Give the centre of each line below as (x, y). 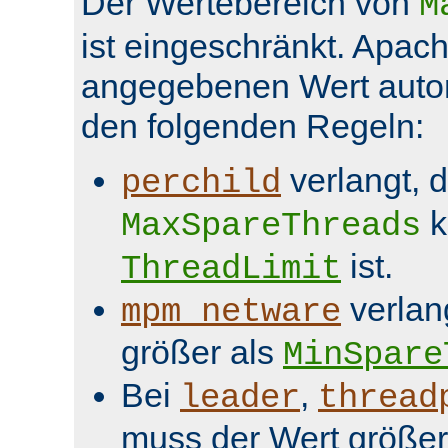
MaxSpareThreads (271, 225)
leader (240, 397)
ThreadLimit (231, 268)
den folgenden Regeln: (252, 125)
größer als (202, 351)
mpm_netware (231, 311)
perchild (201, 182)
